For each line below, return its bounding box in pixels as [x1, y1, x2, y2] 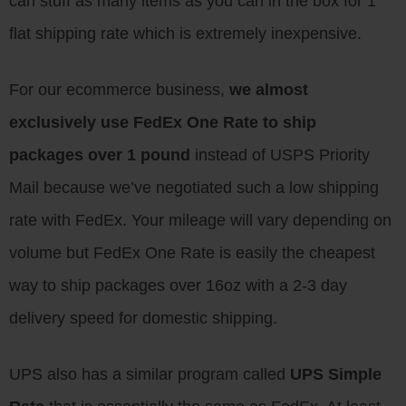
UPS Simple [290, 365, 382, 383]
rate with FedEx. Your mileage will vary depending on [9, 211, 391, 229]
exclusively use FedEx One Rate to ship [9, 113, 316, 131]
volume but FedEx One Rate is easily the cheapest [9, 244, 375, 262]
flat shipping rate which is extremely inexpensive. [9, 24, 362, 43]
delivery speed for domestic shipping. [9, 309, 277, 327]
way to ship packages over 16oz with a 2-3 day [9, 276, 347, 295]
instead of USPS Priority [190, 146, 370, 164]
